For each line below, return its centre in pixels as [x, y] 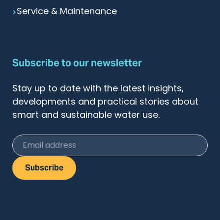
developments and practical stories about [105, 103]
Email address [43, 141]
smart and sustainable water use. [86, 116]
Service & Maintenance [67, 12]
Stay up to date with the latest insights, [98, 89]
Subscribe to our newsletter [77, 63]
